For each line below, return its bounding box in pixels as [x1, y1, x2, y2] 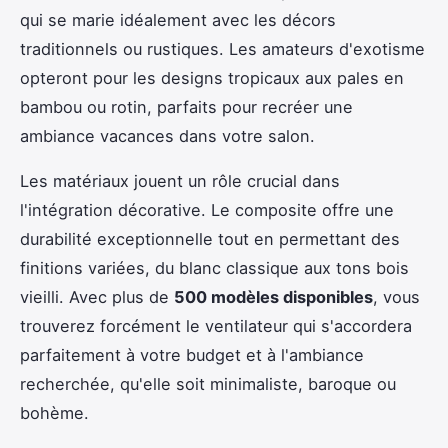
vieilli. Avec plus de [20, 286, 174, 307]
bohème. [20, 402, 89, 423]
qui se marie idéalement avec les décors [20, 9, 336, 30]
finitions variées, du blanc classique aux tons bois [20, 257, 409, 278]
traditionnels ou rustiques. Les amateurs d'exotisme [20, 38, 425, 59]
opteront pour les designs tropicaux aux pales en [20, 67, 404, 88]
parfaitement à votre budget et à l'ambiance [20, 344, 364, 365]
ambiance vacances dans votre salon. [20, 125, 315, 146]
